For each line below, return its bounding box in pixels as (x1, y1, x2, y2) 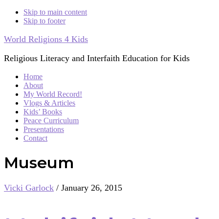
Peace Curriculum (23, 116, 79, 125)
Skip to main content (23, 8, 87, 16)
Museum (4, 153, 74, 173)
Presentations (23, 125, 64, 133)
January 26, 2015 (61, 182, 122, 193)
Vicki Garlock (4, 182, 54, 193)
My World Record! (23, 90, 82, 98)
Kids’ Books (23, 108, 62, 116)
